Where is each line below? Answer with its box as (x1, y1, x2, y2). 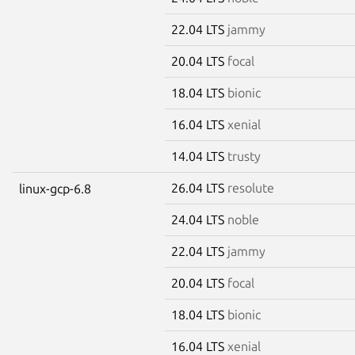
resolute (227, 180, 274, 195)
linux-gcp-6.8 (19, 181, 91, 196)
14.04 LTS (171, 148, 227, 163)
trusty (227, 148, 261, 163)
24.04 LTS (171, 212, 227, 227)
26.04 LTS (171, 180, 227, 195)
